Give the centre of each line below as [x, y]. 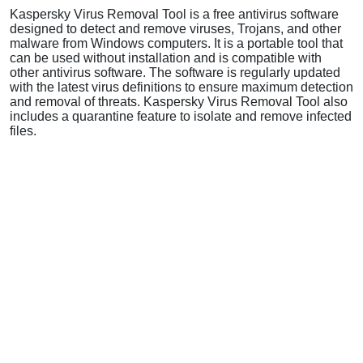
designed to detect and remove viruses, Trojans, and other [175, 28]
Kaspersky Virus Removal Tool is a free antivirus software [174, 14]
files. [23, 130]
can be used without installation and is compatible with [166, 58]
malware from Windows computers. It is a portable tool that [176, 43]
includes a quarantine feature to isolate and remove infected [181, 116]
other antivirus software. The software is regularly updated [175, 72]
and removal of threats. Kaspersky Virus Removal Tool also [179, 101]
